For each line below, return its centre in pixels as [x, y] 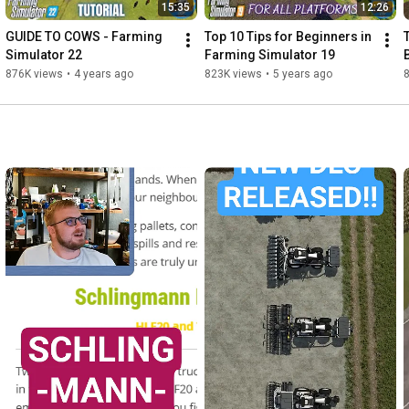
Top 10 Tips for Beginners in [288, 37]
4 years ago [104, 74]
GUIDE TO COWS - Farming [84, 37]
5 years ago [303, 74]
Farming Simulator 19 [270, 55]
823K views [233, 74]
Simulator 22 [44, 55]
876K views [34, 74]
